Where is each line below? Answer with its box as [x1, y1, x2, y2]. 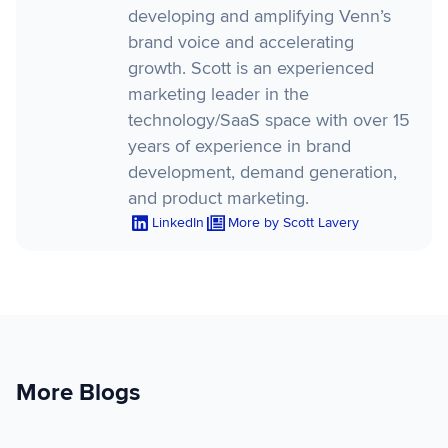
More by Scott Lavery [228, 213, 359, 231]
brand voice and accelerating [128, 30, 354, 53]
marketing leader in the [128, 82, 309, 105]
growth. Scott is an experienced [128, 56, 374, 79]
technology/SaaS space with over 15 [128, 108, 410, 131]
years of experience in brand [128, 134, 351, 157]
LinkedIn [152, 213, 204, 231]
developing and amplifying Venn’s [128, 4, 391, 27]
